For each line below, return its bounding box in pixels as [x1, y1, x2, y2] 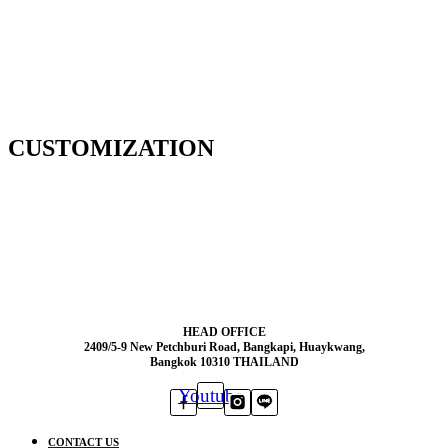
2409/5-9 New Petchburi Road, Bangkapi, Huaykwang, [83, 340, 365, 354]
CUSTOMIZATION [8, 135, 214, 161]
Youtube [178, 385, 243, 406]
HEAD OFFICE [182, 325, 266, 339]
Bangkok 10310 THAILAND [149, 355, 299, 369]
